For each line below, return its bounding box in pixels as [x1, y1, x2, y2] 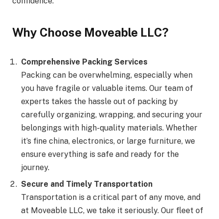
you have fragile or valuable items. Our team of [21, 83, 193, 93]
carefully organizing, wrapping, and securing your [21, 109, 202, 119]
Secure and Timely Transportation [21, 179, 153, 189]
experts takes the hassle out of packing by [21, 96, 178, 106]
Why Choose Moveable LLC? [12, 25, 169, 39]
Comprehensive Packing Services [21, 57, 148, 66]
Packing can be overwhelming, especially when [21, 70, 193, 80]
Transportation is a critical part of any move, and [21, 192, 200, 202]
